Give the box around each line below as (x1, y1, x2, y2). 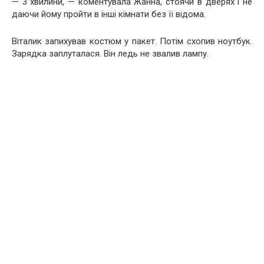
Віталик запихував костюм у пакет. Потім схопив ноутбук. (12, 35, 252, 47)
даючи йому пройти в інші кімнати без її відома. (12, 8, 206, 19)
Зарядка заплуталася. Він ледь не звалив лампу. (12, 48, 209, 59)
